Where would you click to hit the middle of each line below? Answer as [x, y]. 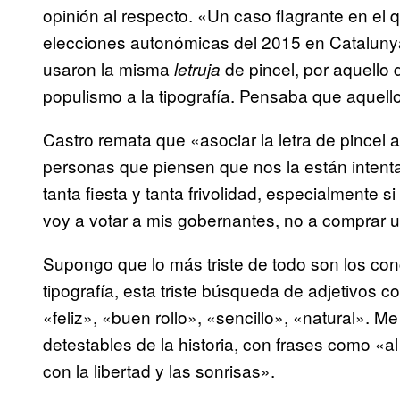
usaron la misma [108, 69]
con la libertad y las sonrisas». [159, 371]
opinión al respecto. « [125, 15]
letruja [197, 69]
